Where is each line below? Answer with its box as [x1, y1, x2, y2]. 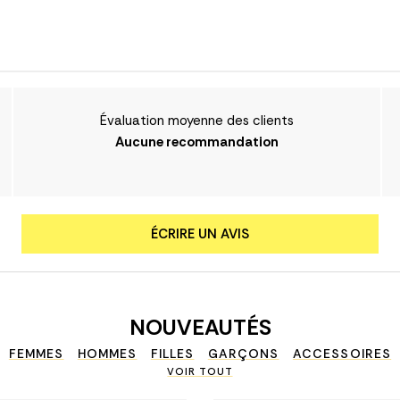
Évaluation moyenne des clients [99, 112, 294, 130]
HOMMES [77, 346, 137, 362]
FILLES [150, 346, 195, 362]
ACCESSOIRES [292, 346, 392, 362]
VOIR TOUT [167, 365, 233, 379]
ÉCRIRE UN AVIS [151, 225, 249, 244]
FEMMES [8, 346, 64, 362]
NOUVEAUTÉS [129, 313, 271, 342]
